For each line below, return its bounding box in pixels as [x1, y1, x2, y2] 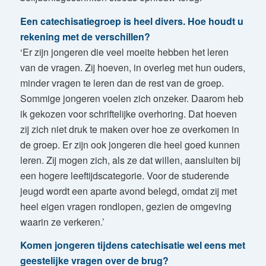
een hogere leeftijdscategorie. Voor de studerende [20, 168, 229, 182]
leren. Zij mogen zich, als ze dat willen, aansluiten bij [20, 153, 240, 167]
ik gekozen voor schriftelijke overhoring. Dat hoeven [20, 106, 237, 121]
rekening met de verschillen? [20, 29, 150, 43]
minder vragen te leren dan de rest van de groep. [20, 75, 224, 90]
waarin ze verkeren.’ [20, 214, 104, 229]
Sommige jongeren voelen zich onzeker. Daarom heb [20, 91, 243, 105]
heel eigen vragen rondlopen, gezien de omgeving [20, 199, 232, 213]
